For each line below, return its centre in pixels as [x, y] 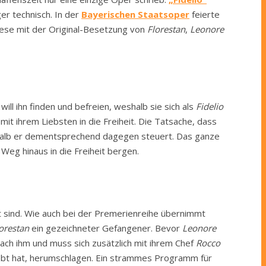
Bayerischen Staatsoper [135, 14]
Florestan [166, 29]
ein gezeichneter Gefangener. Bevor [106, 228]
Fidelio [210, 106]
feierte [205, 14]
